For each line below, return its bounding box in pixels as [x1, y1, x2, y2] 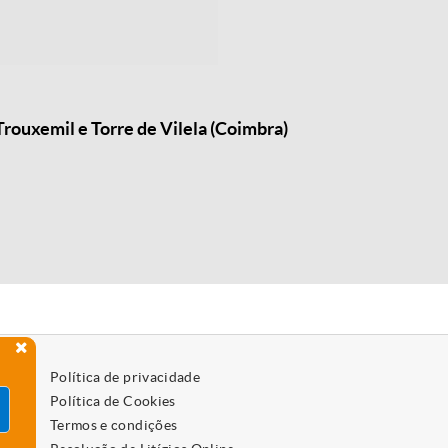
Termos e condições [49, 417, 178, 433]
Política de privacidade [49, 369, 201, 385]
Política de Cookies [49, 393, 176, 409]
